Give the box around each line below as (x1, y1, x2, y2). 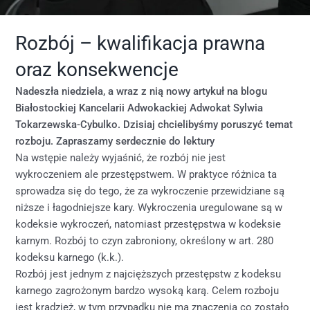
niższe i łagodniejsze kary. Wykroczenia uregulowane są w (15, 201, 283, 215)
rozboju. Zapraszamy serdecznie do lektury (15, 135, 215, 148)
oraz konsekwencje (15, 58, 179, 82)
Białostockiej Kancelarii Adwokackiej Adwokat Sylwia (15, 102, 264, 115)
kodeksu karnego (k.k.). (15, 251, 125, 264)
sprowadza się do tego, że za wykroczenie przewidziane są (15, 185, 285, 198)
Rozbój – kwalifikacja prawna (15, 32, 266, 55)
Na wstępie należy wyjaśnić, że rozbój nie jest (15, 152, 226, 165)
